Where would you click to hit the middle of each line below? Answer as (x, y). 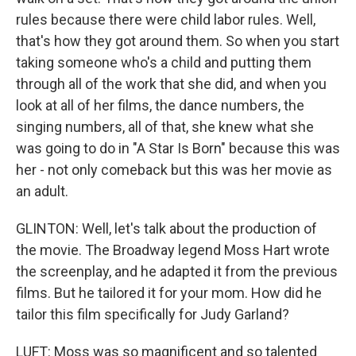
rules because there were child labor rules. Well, (166, 19)
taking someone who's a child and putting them (164, 62)
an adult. (42, 191)
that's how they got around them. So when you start (178, 41)
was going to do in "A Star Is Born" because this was (178, 148)
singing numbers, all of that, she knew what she (165, 126)
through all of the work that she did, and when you (171, 83)
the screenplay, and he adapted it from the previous (177, 271)
